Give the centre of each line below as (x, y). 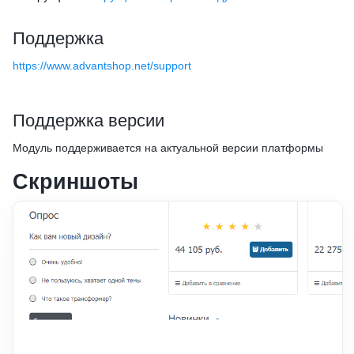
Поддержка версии (88, 120)
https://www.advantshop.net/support (102, 65)
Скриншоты (75, 181)
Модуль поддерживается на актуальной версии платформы (168, 147)
